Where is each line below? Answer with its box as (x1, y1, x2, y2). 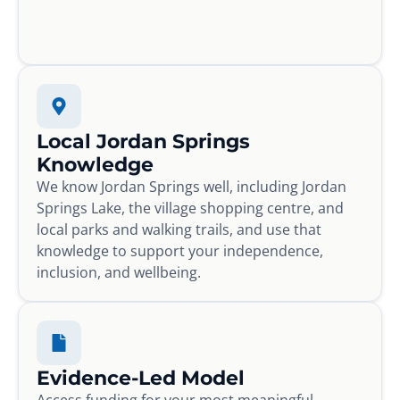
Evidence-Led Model (37, 364, 245, 390)
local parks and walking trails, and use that (37, 219, 321, 239)
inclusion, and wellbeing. (37, 262, 201, 282)
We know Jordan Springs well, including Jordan (37, 176, 346, 196)
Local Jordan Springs (37, 128, 250, 154)
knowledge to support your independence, (37, 240, 323, 261)
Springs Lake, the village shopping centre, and (37, 197, 344, 218)
